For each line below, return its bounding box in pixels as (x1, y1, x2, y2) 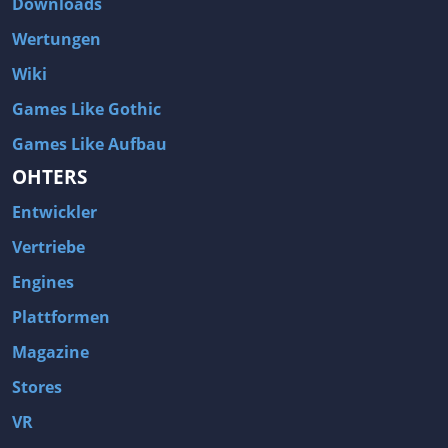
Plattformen (12, 305, 110, 328)
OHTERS (12, 162, 87, 190)
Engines (12, 270, 74, 293)
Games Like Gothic (12, 97, 161, 120)
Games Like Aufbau (12, 132, 167, 155)
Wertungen (12, 27, 101, 50)
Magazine (12, 340, 89, 363)
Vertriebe (12, 235, 85, 258)
